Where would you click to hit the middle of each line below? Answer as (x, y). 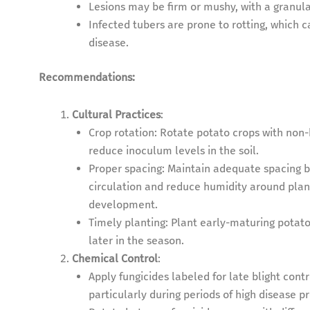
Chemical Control (115, 259)
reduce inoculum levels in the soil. (173, 151)
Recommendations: (86, 77)
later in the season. (136, 241)
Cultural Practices (116, 115)
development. (123, 205)
